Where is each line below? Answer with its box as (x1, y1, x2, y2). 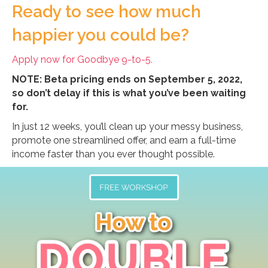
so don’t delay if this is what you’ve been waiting (12, 87, 246, 99)
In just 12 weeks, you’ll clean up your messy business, (12, 120, 243, 132)
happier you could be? (12, 25, 189, 45)
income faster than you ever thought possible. (12, 148, 215, 160)
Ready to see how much (12, 1, 201, 22)
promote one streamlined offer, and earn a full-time (12, 134, 236, 146)
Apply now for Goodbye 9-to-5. (12, 53, 153, 65)
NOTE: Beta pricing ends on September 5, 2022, (12, 73, 242, 85)
